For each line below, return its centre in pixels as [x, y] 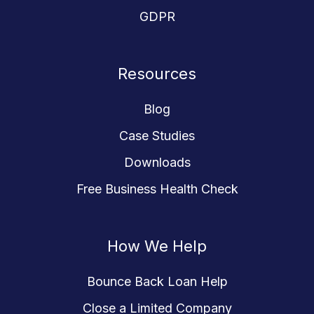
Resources [157, 73]
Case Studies [157, 135]
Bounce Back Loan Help [157, 281]
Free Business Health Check [157, 189]
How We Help [157, 246]
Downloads [157, 162]
